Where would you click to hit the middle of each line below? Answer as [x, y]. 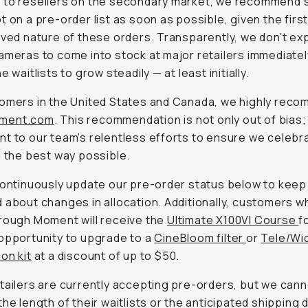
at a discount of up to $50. [106, 256]
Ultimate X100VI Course [233, 220]
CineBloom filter [200, 238]
